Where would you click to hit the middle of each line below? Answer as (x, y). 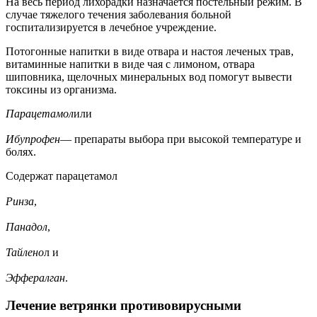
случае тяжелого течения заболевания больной (119, 14)
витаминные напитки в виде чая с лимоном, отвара (130, 64)
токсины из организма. (61, 89)
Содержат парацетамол (62, 175)
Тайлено (25, 252)
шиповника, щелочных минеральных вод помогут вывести (149, 76)
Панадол (27, 226)
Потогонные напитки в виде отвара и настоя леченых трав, (150, 51)
